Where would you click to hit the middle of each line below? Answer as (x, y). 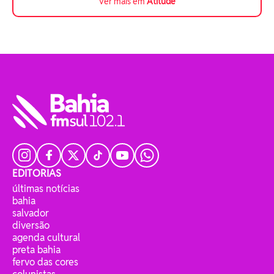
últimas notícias (46, 188)
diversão (31, 225)
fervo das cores (45, 262)
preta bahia (36, 250)
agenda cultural (46, 237)
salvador (31, 213)
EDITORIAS (37, 173)
